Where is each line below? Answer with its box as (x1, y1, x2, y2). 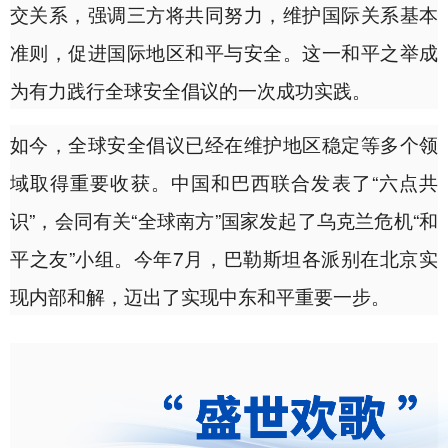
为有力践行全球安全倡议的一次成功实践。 (10, 76, 371, 104)
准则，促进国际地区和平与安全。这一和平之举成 (10, 38, 438, 66)
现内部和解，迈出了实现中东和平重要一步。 (10, 282, 390, 310)
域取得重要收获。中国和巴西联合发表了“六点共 (10, 168, 438, 196)
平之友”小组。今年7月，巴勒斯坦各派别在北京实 (10, 244, 438, 272)
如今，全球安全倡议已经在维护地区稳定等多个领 (10, 130, 438, 158)
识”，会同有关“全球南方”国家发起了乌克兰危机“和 (10, 206, 438, 234)
